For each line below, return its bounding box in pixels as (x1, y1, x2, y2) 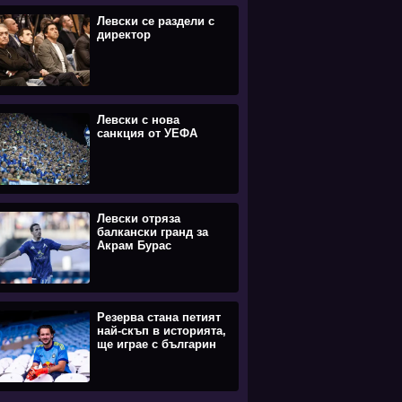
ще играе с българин (97, 337, 216, 351)
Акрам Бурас (97, 239, 171, 252)
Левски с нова (97, 113, 179, 127)
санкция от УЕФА (97, 127, 197, 140)
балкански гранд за (97, 225, 208, 239)
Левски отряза (97, 212, 180, 225)
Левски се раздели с (97, 14, 214, 28)
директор (97, 28, 151, 41)
